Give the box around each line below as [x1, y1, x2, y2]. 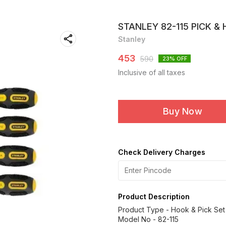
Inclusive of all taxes [118, 68, 185, 77]
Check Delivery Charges [118, 148, 205, 156]
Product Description [118, 192, 190, 201]
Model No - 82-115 [118, 215, 179, 223]
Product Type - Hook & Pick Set [118, 205, 225, 214]
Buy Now [162, 106, 203, 117]
